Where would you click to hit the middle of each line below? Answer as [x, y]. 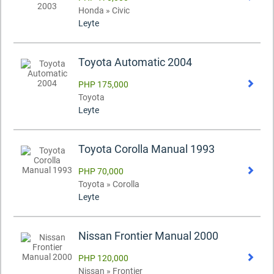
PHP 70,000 [101, 172]
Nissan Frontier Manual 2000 [148, 236]
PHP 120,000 [103, 258]
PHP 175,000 [103, 85]
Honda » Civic [104, 11]
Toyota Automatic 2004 [135, 62]
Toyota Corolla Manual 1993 [146, 149]
